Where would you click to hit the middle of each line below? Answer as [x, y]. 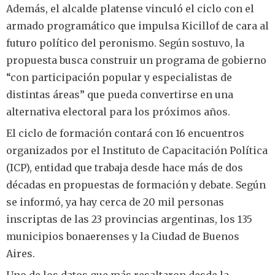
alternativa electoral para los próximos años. [118, 111]
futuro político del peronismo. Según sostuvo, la [125, 43]
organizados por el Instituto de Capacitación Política [137, 151]
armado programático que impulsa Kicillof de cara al [137, 25]
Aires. [21, 254]
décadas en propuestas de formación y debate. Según [136, 185]
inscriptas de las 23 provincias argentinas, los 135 [129, 219]
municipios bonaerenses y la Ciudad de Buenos [123, 237]
